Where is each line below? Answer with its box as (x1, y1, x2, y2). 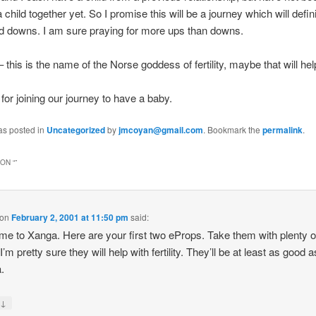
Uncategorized (46, 123, 105, 137)
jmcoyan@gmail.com (118, 123, 203, 137)
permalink (262, 123, 303, 137)
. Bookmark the (202, 123, 262, 136)
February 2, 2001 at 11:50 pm (11, 210, 129, 224)
